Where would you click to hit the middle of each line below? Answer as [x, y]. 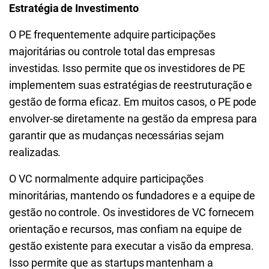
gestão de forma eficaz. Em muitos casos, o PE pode [133, 102]
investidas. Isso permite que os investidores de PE [127, 68]
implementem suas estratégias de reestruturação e [131, 85]
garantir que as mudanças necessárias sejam [116, 135]
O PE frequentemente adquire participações [112, 35]
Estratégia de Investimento [74, 8]
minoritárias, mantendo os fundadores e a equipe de [132, 195]
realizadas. [35, 152]
